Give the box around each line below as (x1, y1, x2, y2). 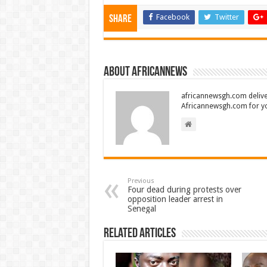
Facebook (156, 12, 190, 21)
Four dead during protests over (127, 184, 241, 194)
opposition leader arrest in (127, 194, 223, 204)
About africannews (103, 65, 187, 79)
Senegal (127, 203, 156, 213)
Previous (127, 176, 154, 185)
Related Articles (103, 226, 176, 241)
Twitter (214, 12, 239, 21)
